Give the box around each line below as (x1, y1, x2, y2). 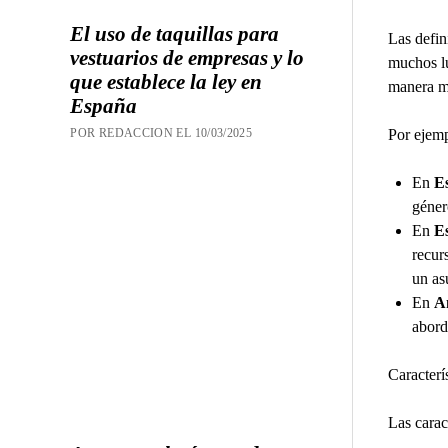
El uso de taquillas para (70, 22, 280, 47)
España (70, 94, 138, 119)
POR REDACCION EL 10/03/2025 (70, 126, 253, 141)
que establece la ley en (70, 70, 263, 95)
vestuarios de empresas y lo (70, 46, 305, 71)
